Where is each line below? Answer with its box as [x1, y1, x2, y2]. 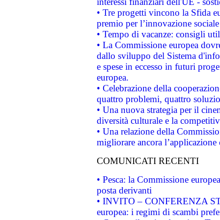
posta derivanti [96, 185, 152, 195]
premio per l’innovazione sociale [96, 18, 219, 28]
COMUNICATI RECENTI [96, 156, 199, 166]
